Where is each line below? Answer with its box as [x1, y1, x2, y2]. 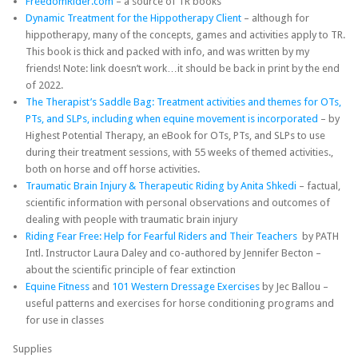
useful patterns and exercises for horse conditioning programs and [26, 296, 334, 309]
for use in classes [26, 313, 104, 326]
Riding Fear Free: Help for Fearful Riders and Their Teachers [26, 229, 300, 242]
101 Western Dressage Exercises [112, 280, 260, 292]
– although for [241, 11, 309, 24]
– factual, [296, 179, 340, 192]
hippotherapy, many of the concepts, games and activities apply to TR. [26, 28, 345, 41]
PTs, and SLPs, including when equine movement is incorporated [26, 112, 318, 125]
